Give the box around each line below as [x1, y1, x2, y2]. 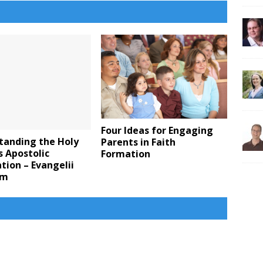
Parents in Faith [101, 136, 176, 149]
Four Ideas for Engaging [101, 124, 214, 137]
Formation [101, 147, 151, 161]
